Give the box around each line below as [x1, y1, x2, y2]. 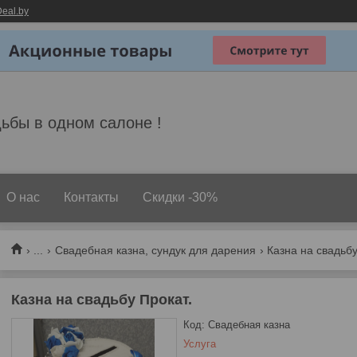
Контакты [64, 190, 119, 204]
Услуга [182, 338, 216, 350]
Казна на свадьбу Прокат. [11, 292, 192, 308]
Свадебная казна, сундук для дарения [54, 243, 256, 257]
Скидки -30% [143, 190, 218, 204]
